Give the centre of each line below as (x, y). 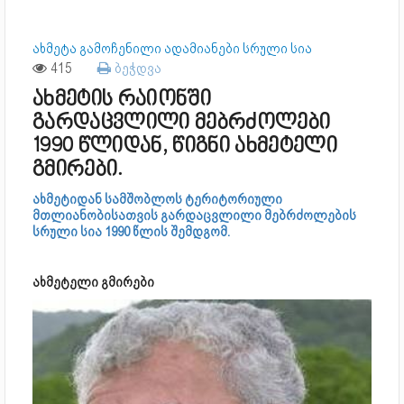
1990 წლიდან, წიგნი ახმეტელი (185, 147)
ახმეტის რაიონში (122, 100)
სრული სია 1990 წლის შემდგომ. (131, 232)
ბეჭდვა (136, 68)
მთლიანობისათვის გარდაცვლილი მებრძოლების (194, 216)
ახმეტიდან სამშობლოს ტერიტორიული (157, 199)
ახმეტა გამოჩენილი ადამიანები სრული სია (172, 49)
